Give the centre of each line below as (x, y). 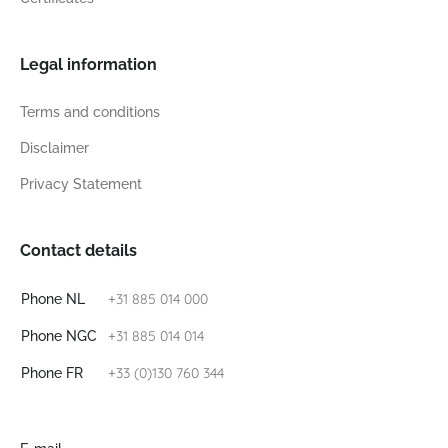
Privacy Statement (81, 184)
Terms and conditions (90, 112)
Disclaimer (54, 148)
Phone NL (53, 299)
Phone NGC (59, 336)
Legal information (88, 64)
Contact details (78, 250)
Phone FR (52, 373)
